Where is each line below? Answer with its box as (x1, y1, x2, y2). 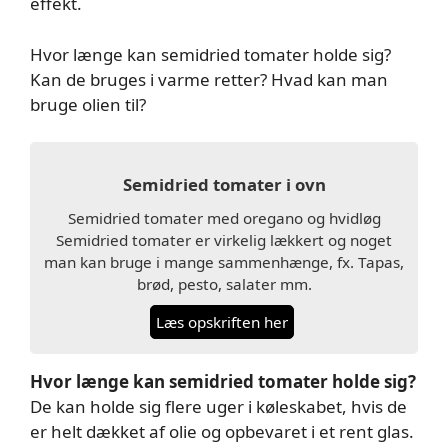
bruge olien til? (30, 92, 146, 116)
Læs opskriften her (155, 312, 288, 332)
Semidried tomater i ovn (122, 173, 326, 196)
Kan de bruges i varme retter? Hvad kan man (30, 67, 388, 91)
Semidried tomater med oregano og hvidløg (67, 208, 381, 228)
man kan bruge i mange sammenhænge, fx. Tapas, (44, 252, 404, 272)
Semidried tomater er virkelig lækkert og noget (56, 230, 392, 250)
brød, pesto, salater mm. (136, 274, 312, 294)
